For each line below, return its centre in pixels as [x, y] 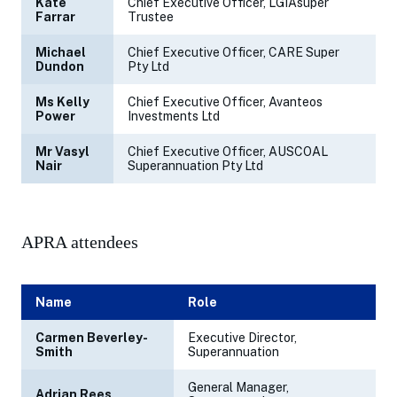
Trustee [151, 16]
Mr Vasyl [62, 151]
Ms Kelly [62, 101]
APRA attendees [80, 241]
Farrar [55, 16]
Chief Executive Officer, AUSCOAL [228, 151]
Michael [61, 52]
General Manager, [238, 387]
